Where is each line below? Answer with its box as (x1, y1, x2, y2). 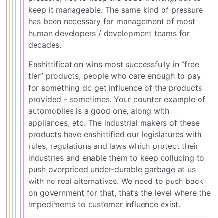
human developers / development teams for (28, 28, 190, 38)
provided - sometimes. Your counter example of (28, 94, 205, 105)
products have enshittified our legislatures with (28, 129, 201, 140)
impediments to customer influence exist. (28, 200, 180, 210)
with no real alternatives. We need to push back (28, 176, 203, 186)
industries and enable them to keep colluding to (28, 153, 204, 163)
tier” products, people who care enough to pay (28, 71, 201, 81)
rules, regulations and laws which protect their (28, 141, 199, 151)
